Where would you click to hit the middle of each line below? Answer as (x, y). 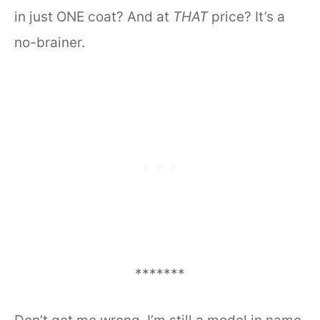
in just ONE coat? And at (94, 16)
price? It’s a (248, 16)
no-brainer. (50, 42)
